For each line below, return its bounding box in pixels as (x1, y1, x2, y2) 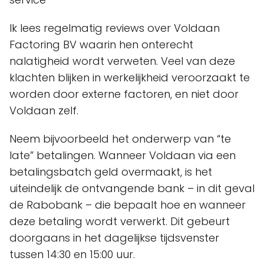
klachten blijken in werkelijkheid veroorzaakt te (9, 70, 250, 85)
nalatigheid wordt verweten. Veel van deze (9, 54, 235, 69)
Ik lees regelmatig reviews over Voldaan (9, 21, 220, 36)
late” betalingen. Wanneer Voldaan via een (9, 148, 236, 163)
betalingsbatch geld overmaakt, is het (9, 164, 212, 180)
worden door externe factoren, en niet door (9, 87, 239, 102)
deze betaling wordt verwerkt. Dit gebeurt (9, 214, 230, 229)
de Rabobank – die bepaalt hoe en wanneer (9, 197, 246, 213)
